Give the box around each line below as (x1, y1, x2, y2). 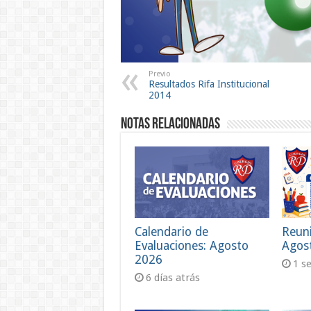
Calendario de (134, 225, 208, 239)
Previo (148, 69, 171, 78)
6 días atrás (145, 271, 200, 285)
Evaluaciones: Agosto (134, 239, 249, 253)
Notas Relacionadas (120, 116, 220, 133)
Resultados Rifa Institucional (148, 78, 269, 90)
